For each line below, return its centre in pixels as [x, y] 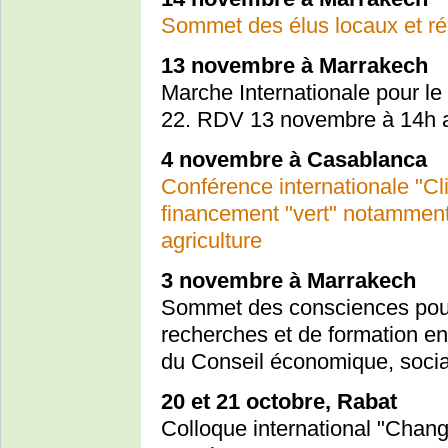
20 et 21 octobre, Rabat [279, 402]
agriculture [211, 241]
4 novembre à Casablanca [294, 160]
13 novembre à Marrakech [294, 66]
